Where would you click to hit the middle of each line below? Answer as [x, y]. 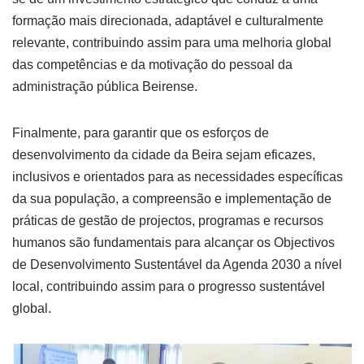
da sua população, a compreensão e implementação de [172, 199]
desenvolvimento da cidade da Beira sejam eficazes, [164, 155]
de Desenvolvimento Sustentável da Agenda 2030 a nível [177, 265]
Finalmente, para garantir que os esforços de [141, 133]
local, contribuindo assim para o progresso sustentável [169, 287]
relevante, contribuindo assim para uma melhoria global [172, 43]
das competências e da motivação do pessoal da [152, 65]
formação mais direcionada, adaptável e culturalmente [168, 21]
